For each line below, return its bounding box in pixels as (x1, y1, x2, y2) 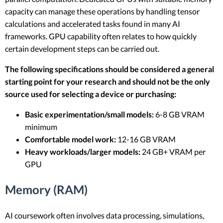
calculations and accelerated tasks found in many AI (5, 19, 180, 28)
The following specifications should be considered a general (5, 64, 214, 74)
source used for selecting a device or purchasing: (5, 89, 176, 99)
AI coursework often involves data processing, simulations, (5, 210, 204, 220)
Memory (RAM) (5, 182, 88, 197)
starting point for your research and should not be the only (5, 77, 210, 86)
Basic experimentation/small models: (25, 110, 154, 119)
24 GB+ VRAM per (140, 147, 206, 156)
